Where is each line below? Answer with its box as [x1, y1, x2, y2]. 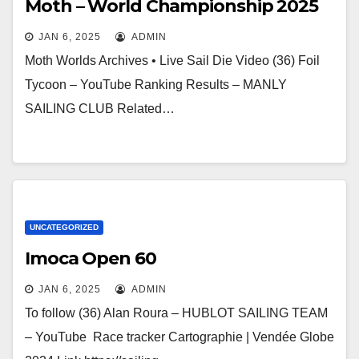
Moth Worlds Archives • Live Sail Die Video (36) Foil [25, 54, 320, 67]
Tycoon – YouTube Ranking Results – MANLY [25, 78, 287, 91]
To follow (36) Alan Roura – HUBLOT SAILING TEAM [25, 306, 328, 320]
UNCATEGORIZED [30, 223, 99, 232]
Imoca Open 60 [25, 248, 156, 269]
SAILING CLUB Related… [25, 102, 175, 115]
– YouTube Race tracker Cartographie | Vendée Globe [25, 330, 334, 344]
